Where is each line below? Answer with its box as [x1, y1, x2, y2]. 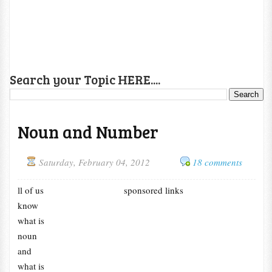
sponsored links [124, 184, 184, 196]
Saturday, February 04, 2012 [38, 156, 150, 168]
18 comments [192, 156, 242, 168]
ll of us [17, 184, 44, 196]
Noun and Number [17, 120, 158, 143]
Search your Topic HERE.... [10, 70, 160, 88]
